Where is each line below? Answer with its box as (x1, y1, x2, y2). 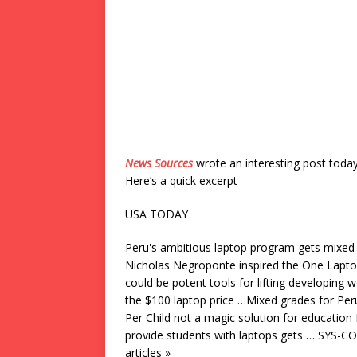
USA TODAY (125, 206, 188, 222)
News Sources (125, 155, 193, 171)
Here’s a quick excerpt (125, 173, 237, 188)
